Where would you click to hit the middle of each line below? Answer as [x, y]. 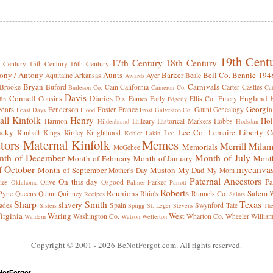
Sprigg [136, 206]
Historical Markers [184, 121]
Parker [157, 182]
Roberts [175, 193]
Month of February [99, 159]
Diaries [101, 98]
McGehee [126, 147]
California [135, 87]
